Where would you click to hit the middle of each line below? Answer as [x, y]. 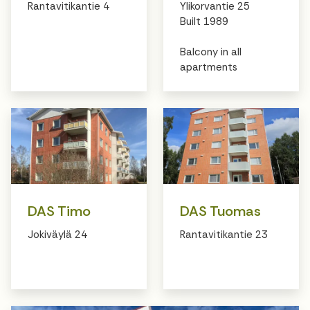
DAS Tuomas [220, 211]
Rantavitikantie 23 [224, 234]
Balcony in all [211, 52]
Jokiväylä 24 [57, 234]
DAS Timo [59, 211]
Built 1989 [204, 21]
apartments [209, 67]
